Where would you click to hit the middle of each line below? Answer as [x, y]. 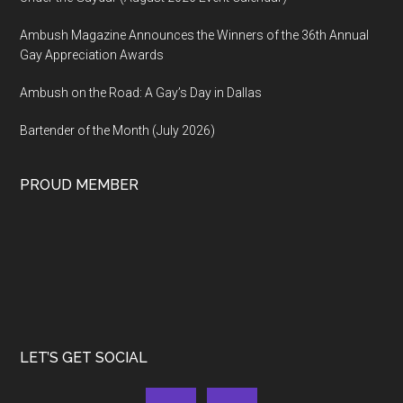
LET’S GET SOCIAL [84, 358]
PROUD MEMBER [80, 185]
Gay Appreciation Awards [92, 55]
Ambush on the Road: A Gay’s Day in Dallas [141, 93]
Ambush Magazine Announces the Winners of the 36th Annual [195, 36]
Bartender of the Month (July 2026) [118, 131]
